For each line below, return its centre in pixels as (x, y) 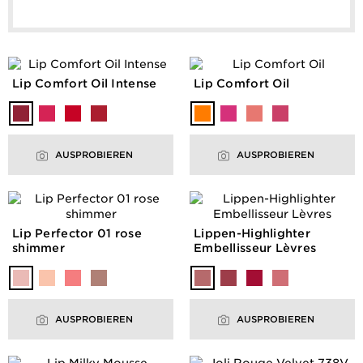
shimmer (38, 248)
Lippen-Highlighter (252, 234)
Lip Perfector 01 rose (77, 234)
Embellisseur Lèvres (255, 248)
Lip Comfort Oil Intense (85, 84)
